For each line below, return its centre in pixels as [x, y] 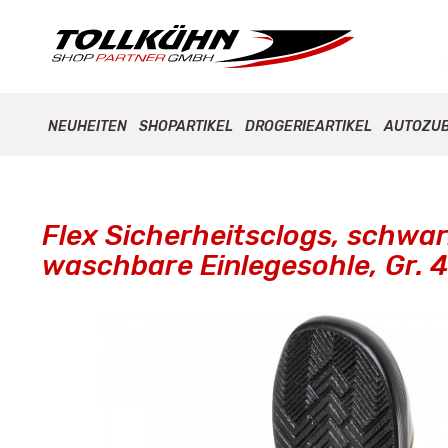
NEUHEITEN [87, 126]
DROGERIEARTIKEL [308, 126]
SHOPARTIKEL [186, 126]
